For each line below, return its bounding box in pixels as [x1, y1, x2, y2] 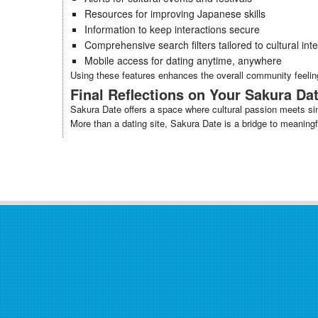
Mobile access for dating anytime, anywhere [84, 53, 282, 67]
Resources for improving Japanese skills [84, 6, 265, 21]
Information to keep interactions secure [84, 22, 260, 36]
